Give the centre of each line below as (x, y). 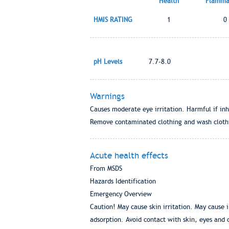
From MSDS (106, 168)
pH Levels (108, 62)
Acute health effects (129, 155)
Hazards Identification (123, 181)
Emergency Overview (121, 194)
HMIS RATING (113, 20)
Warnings (107, 96)
